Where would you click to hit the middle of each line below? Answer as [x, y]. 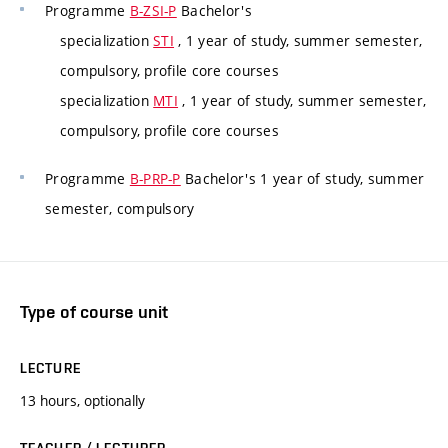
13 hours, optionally [82, 401]
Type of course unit [94, 312]
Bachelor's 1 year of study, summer [302, 178]
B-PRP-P [155, 178]
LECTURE [50, 368]
